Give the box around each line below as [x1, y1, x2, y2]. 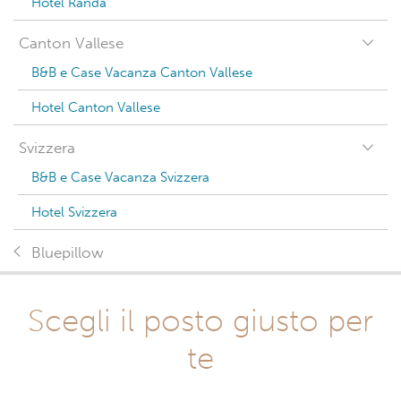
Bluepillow [31, 243, 104, 262]
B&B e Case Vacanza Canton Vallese [31, 64, 252, 81]
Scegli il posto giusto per [28, 302, 373, 339]
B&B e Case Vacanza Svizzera [31, 169, 209, 185]
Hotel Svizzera [31, 204, 117, 220]
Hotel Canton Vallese [31, 99, 160, 115]
